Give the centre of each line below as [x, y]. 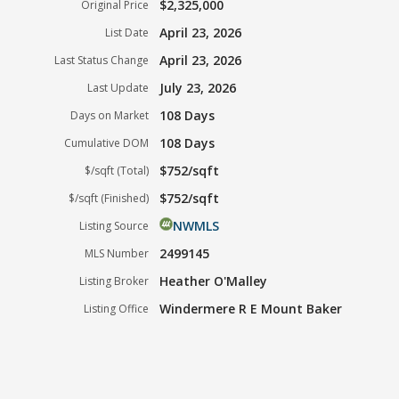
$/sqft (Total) [117, 170]
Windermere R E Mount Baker [251, 308]
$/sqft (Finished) [109, 198]
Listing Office [117, 308]
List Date [127, 32]
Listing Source [114, 225]
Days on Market [110, 115]
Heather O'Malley [214, 281]
